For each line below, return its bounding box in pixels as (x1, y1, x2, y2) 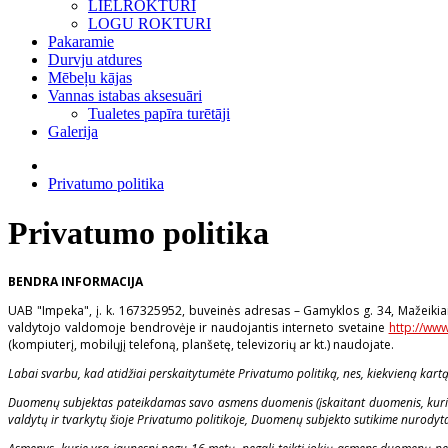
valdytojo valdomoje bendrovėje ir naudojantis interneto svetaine (8, 319, 389, 337)
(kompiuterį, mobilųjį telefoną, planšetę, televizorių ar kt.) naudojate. (8, 336, 394, 354)
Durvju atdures (48, 51, 142, 69)
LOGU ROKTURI (88, 15, 211, 33)
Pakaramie (48, 33, 114, 51)
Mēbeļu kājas (48, 69, 132, 87)
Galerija (48, 123, 98, 141)
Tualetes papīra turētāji (88, 105, 230, 123)
